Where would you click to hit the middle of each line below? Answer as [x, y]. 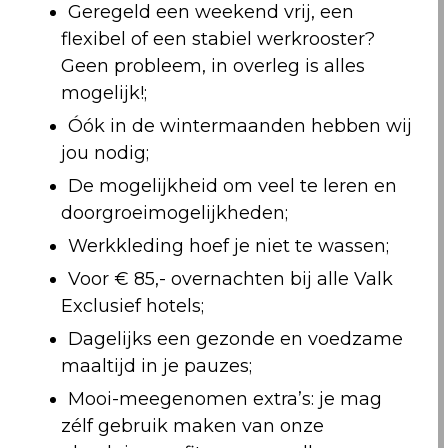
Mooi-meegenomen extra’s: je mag [224, 399]
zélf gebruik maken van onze [192, 426]
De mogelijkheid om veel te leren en [232, 186]
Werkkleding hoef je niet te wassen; [228, 246]
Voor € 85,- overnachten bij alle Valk [230, 279]
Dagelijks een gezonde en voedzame [235, 339]
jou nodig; [104, 153]
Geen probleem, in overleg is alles [212, 66]
